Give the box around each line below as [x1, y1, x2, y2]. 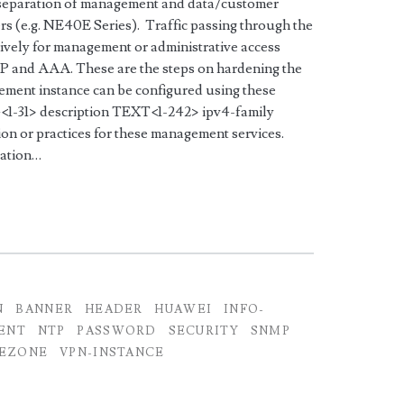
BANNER [15, 302, 74, 317]
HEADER [84, 302, 143, 317]
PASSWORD [77, 324, 157, 338]
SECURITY [168, 324, 239, 338]
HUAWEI [154, 302, 213, 317]
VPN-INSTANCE [60, 345, 165, 360]
